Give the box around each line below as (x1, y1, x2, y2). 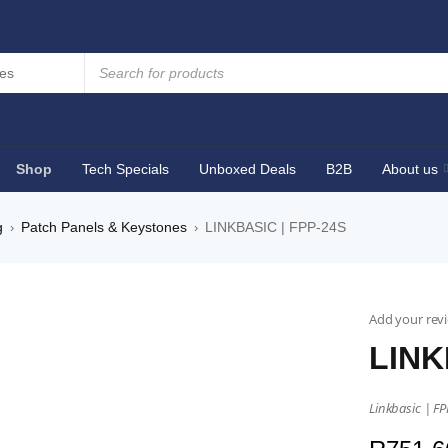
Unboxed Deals (199, 161, 296, 177)
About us (382, 161, 438, 177)
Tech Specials (82, 161, 169, 177)
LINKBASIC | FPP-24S (205, 219, 346, 235)
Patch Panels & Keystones (21, 219, 187, 235)
